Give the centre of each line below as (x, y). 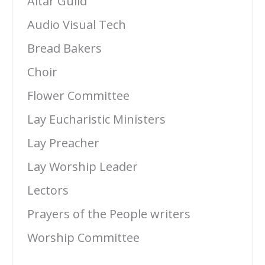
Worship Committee (83, 237)
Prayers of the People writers (109, 214)
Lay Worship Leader (83, 167)
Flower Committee (78, 96)
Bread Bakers (64, 48)
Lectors (48, 190)
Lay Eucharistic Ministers (96, 119)
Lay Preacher (63, 143)
